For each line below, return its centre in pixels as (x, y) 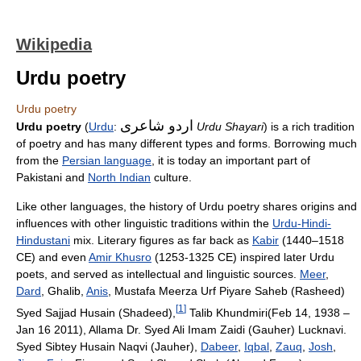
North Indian (119, 177)
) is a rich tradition (309, 127)
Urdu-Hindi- (302, 223)
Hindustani (43, 240)
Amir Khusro (120, 257)
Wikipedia (54, 44)
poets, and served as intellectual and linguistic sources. (158, 274)
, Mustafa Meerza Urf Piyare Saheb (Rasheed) (226, 291)
